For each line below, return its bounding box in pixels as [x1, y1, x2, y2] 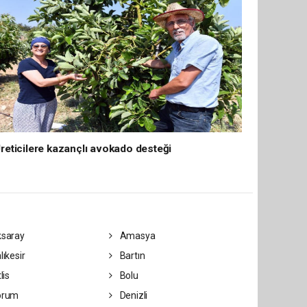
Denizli [117, 290, 148, 301]
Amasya [117, 230, 156, 241]
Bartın [117, 250, 145, 261]
